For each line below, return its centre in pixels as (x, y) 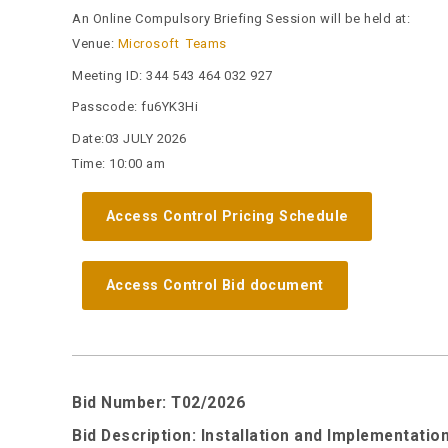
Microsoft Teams (172, 44)
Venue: (95, 44)
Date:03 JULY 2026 (129, 138)
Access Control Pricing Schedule (227, 216)
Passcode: (106, 107)
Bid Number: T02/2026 (158, 403)
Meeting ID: (109, 75)
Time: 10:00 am (118, 163)
